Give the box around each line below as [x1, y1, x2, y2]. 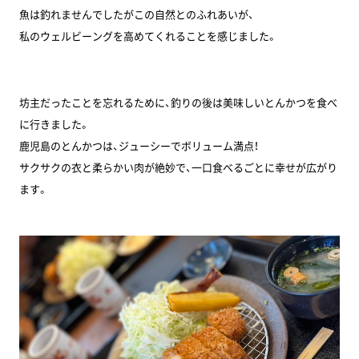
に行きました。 [18, 115, 90, 131]
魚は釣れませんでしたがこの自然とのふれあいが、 [18, 6, 254, 22]
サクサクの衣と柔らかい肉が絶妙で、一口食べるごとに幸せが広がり [18, 159, 337, 175]
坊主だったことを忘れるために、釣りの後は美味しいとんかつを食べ [18, 94, 337, 110]
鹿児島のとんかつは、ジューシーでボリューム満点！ [18, 137, 259, 153]
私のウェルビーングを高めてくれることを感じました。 [18, 27, 277, 43]
